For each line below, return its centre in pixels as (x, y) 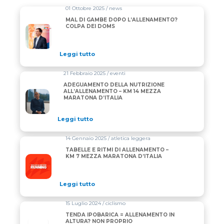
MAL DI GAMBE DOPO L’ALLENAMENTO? (122, 20)
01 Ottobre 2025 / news (94, 8)
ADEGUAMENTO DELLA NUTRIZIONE (114, 85)
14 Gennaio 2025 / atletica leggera (108, 138)
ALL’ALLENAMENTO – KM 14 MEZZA (112, 91)
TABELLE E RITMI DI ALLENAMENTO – (117, 150)
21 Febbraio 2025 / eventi (95, 73)
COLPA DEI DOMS (90, 26)
